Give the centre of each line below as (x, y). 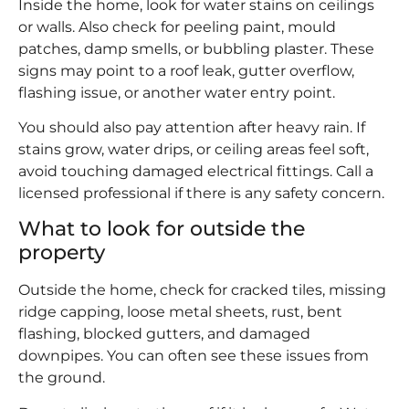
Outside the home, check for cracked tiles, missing (202, 290)
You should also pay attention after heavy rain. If (192, 127)
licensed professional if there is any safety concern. (201, 193)
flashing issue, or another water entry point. (177, 92)
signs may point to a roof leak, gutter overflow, (186, 70)
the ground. (62, 378)
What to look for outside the (162, 229)
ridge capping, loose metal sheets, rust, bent (180, 312)
